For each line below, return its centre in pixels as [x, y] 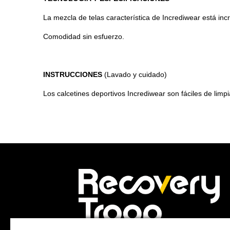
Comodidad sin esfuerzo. [84, 36]
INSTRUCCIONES [73, 74]
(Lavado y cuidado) [135, 74]
